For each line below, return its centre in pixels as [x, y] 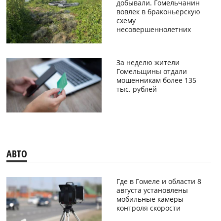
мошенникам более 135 [156, 80]
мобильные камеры [150, 199]
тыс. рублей [136, 89]
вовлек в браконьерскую [158, 11]
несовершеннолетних [153, 29]
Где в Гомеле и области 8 [159, 181]
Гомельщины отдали [151, 72]
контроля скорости [148, 208]
